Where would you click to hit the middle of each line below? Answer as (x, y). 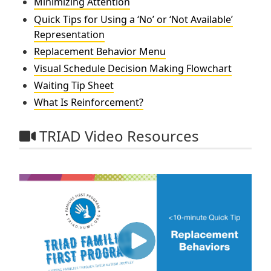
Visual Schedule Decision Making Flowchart (133, 68)
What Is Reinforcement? (89, 103)
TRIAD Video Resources (117, 136)
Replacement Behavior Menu (100, 51)
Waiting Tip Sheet (74, 86)
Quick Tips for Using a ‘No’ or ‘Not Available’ (133, 19)
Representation (69, 34)
